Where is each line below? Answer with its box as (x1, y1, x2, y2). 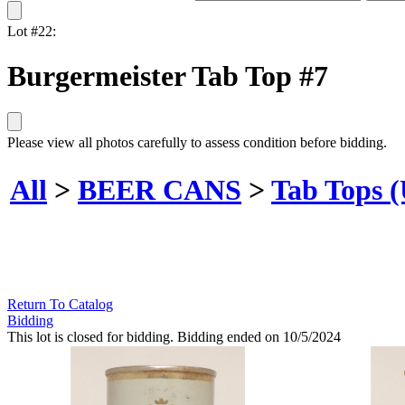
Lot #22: (7, 24, 56, 40)
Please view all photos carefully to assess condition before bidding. (7, 135, 387, 151)
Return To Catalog (7, 297, 113, 313)
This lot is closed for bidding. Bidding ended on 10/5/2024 (7, 329, 341, 345)
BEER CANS (78, 173, 241, 206)
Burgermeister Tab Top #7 (7, 59, 328, 92)
